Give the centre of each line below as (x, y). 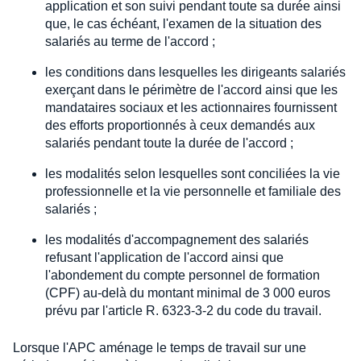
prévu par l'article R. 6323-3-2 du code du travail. (183, 310)
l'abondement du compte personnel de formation (183, 275)
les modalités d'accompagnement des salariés (177, 239)
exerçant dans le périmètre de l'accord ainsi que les (191, 89)
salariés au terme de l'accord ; (130, 41)
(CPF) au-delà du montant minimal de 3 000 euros (188, 293)
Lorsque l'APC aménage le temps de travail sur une (160, 347)
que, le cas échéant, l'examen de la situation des (183, 23)
